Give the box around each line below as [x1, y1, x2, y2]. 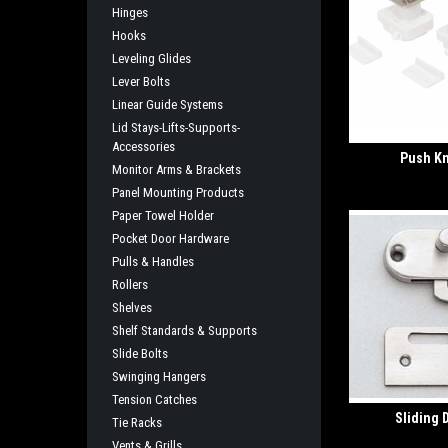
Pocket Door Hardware [112, 231, 229, 246]
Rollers [112, 277, 148, 292]
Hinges [112, 5, 148, 20]
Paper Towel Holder [112, 208, 214, 223]
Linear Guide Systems [112, 97, 223, 112]
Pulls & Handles [112, 254, 194, 269]
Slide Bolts [112, 346, 168, 361]
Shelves [112, 300, 152, 315]
